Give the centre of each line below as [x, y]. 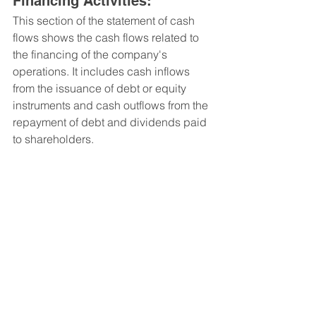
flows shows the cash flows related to [107, 37]
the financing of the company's [91, 54]
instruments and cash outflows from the [112, 105]
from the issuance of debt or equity [101, 88]
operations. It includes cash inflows [103, 71]
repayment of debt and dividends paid [111, 122]
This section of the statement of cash [105, 20]
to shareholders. [53, 139]
